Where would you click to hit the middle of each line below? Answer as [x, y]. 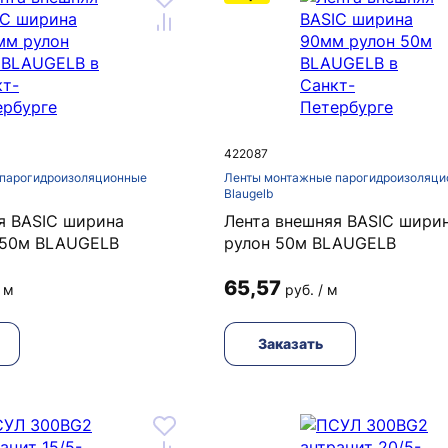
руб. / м [311, 289]
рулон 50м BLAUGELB [310, 243]
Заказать [290, 343]
